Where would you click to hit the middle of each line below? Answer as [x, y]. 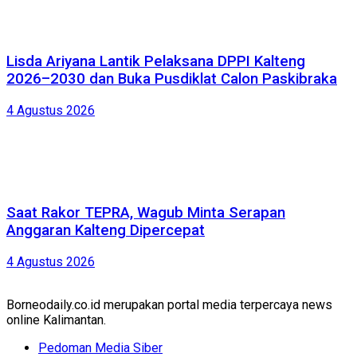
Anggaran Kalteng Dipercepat [106, 231]
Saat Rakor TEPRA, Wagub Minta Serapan [146, 213]
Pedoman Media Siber [100, 347]
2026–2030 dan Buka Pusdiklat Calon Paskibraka [172, 78]
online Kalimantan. [56, 320]
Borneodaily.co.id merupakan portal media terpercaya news [169, 304]
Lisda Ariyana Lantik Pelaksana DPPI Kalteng [156, 61]
